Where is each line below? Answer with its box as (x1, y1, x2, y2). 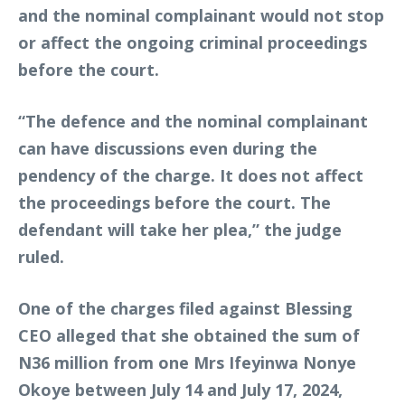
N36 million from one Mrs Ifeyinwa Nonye (18, 351, 356, 373)
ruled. (18, 245, 64, 268)
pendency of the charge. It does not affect (18, 164, 363, 186)
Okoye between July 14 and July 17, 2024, (18, 378, 343, 400)
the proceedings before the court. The (18, 191, 331, 213)
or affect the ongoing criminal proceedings (18, 31, 367, 53)
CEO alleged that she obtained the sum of (18, 324, 360, 346)
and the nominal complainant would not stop (18, 4, 384, 26)
